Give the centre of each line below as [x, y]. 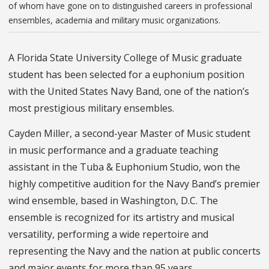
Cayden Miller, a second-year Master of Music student [129, 134]
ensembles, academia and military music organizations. [116, 20]
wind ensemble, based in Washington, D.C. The [113, 201]
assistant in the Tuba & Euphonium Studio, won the [124, 167]
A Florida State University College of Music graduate [125, 58]
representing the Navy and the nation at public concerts [134, 251]
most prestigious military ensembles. [91, 108]
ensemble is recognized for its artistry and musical [121, 218]
